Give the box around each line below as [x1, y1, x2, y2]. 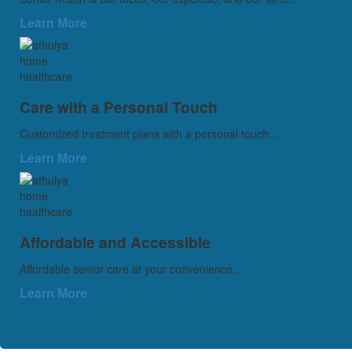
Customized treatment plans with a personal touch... [20, 125, 278, 141]
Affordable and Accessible [20, 231, 211, 253]
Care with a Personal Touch [20, 96, 218, 118]
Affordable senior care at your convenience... [20, 260, 242, 277]
